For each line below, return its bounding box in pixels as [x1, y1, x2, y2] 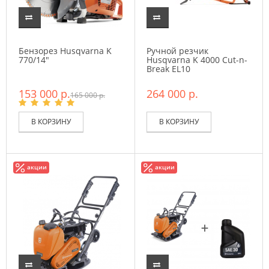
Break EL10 [147, 63, 190, 74]
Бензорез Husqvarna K [19, 45, 112, 56]
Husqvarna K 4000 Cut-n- [147, 54, 247, 65]
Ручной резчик [147, 45, 208, 56]
